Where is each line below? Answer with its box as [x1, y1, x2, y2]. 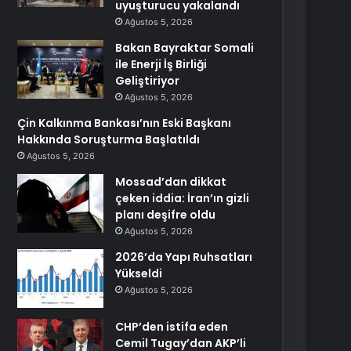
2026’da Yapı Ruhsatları [115, 249, 253, 265]
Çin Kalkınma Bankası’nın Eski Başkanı [17, 115, 232, 131]
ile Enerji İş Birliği [115, 56, 208, 72]
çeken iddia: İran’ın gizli [115, 190, 250, 206]
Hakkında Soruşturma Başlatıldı [17, 132, 201, 147]
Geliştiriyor [115, 73, 180, 89]
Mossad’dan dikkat [115, 174, 227, 190]
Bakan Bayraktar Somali [115, 40, 255, 56]
